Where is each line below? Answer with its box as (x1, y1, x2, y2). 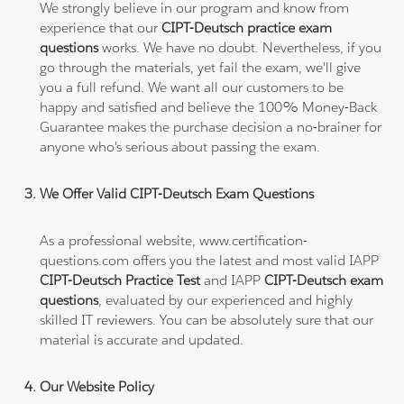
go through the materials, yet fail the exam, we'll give (40, 58, 362, 76)
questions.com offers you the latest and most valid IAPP (40, 251, 380, 269)
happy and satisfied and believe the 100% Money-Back (40, 97, 378, 115)
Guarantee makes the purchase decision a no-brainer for (40, 117, 382, 135)
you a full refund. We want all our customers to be (40, 78, 344, 96)
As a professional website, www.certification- (40, 231, 308, 249)
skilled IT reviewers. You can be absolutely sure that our (40, 310, 374, 328)
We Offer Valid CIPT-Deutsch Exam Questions (40, 184, 315, 202)
